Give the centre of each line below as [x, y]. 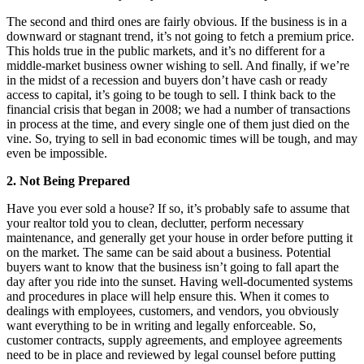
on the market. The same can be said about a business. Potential [169, 252]
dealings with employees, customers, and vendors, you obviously [173, 310]
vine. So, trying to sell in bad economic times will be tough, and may [182, 138]
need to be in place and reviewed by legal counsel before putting [171, 354]
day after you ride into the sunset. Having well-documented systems [180, 281]
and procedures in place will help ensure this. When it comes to [168, 296]
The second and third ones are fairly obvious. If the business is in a [177, 21]
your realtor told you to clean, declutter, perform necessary [155, 223]
